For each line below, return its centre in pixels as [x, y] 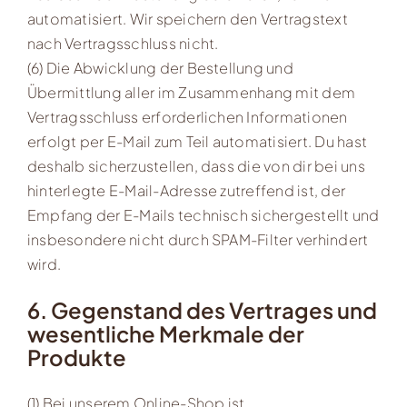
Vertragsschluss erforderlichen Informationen [187, 117]
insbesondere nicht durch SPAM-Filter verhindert [198, 240]
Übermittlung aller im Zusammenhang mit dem [191, 93]
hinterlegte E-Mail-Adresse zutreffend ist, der [186, 191]
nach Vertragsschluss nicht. [123, 44]
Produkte [76, 357]
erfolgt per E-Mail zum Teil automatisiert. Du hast [197, 142]
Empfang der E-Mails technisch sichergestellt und [203, 215]
